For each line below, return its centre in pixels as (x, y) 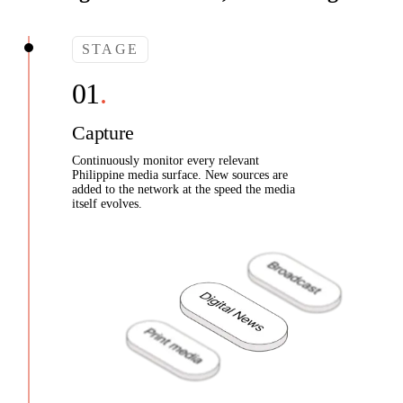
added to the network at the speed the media (184, 190)
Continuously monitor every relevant (166, 161)
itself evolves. (107, 204)
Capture (103, 133)
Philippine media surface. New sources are (180, 175)
